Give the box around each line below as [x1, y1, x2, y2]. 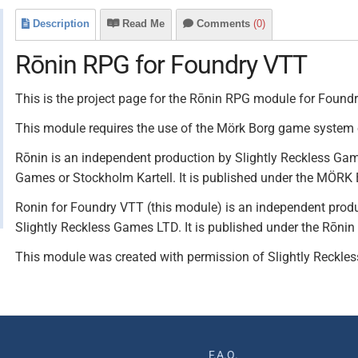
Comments [197, 18, 253, 30]
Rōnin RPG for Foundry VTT [15, 50, 307, 80]
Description [33, 18, 89, 30]
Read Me [122, 18, 165, 30]
